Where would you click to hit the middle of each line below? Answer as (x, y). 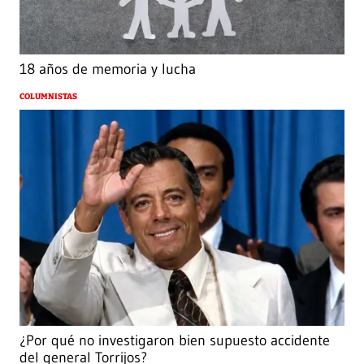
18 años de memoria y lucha (108, 69)
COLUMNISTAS (48, 96)
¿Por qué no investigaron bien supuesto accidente (175, 341)
